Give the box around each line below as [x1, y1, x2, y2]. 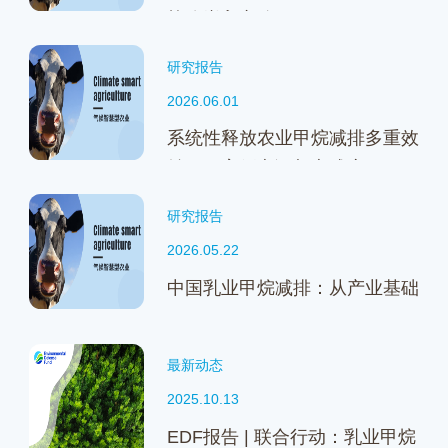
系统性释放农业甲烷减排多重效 [166, 127, 419, 149]
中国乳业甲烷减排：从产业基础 [166, 276, 419, 298]
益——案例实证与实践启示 [166, 157, 383, 179]
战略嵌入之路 [166, 8, 275, 30]
